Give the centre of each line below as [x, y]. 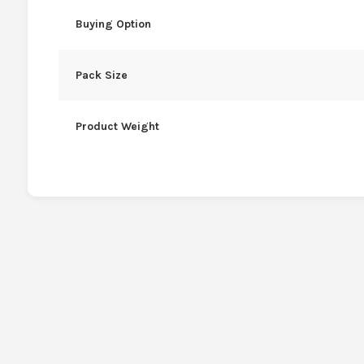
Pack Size [101, 75]
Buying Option [113, 24]
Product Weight [117, 126]
